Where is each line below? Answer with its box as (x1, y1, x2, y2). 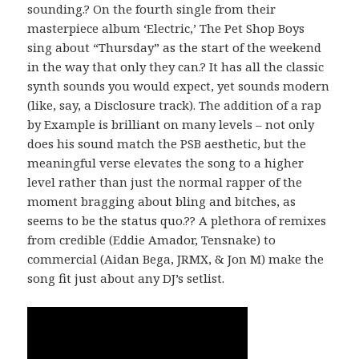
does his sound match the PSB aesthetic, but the (27, 135, 307, 151)
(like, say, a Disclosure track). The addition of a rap (27, 96, 322, 113)
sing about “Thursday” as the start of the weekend (27, 38, 322, 55)
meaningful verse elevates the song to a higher (27, 154, 305, 171)
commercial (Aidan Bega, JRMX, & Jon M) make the (27, 250, 325, 267)
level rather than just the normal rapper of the (27, 173, 303, 190)
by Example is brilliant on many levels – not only (27, 115, 315, 132)
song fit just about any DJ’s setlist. (27, 269, 225, 286)
